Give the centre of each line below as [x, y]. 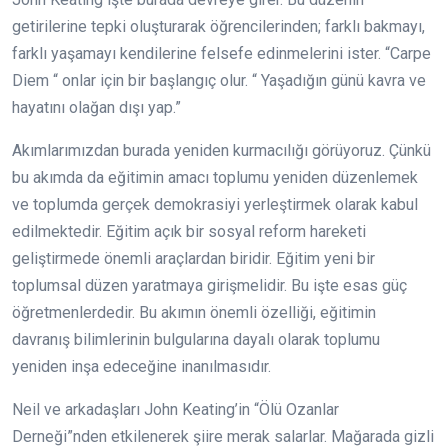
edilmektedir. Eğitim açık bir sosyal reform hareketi [189, 232]
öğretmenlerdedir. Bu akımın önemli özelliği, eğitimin [194, 313]
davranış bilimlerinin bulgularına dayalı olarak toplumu [196, 340]
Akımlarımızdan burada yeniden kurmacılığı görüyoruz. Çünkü [221, 151]
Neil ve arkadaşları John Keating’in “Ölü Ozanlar [175, 410]
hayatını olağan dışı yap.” [96, 108]
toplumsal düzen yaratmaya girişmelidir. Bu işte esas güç [209, 286]
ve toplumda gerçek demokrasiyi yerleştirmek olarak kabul [215, 205]
